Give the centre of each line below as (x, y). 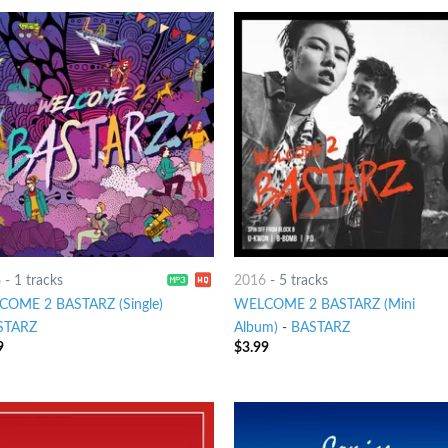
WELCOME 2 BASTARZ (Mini (324, 305)
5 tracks (303, 280)
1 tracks (38, 280)
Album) (255, 328)
